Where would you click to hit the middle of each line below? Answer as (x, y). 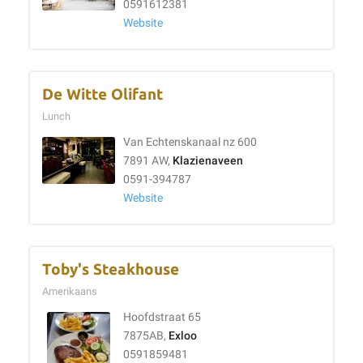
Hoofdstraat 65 (162, 317)
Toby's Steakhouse (111, 269)
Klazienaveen (208, 161)
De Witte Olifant (102, 94)
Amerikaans (72, 291)
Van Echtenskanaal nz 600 (190, 142)
